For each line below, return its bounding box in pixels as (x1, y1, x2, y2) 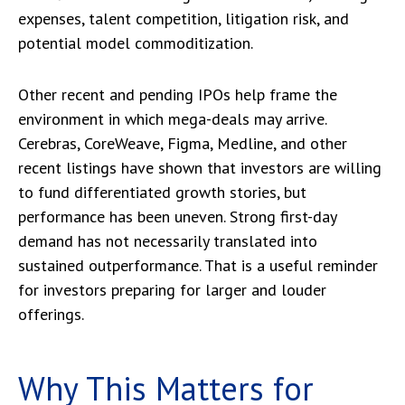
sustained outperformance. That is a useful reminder (18, 255, 378, 276)
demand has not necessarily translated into (18, 231, 317, 251)
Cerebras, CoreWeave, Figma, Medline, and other (18, 133, 347, 154)
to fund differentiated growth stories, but (18, 182, 306, 202)
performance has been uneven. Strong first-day (18, 206, 336, 227)
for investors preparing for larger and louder (18, 279, 326, 300)
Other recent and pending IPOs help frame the (18, 84, 337, 105)
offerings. (18, 304, 84, 325)
